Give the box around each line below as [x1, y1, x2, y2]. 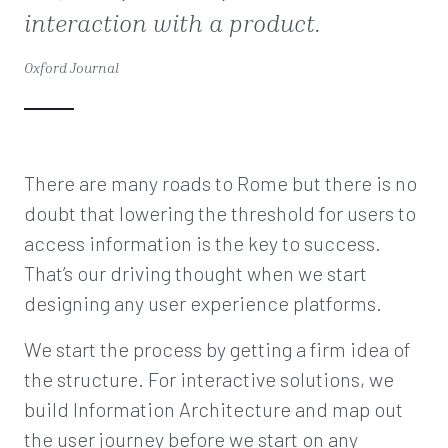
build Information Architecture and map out [24, 397, 403, 421]
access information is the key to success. [24, 231, 381, 255]
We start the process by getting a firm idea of [24, 337, 411, 361]
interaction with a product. [24, 9, 321, 37]
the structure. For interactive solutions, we [24, 367, 394, 391]
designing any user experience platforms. [24, 291, 382, 315]
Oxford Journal [24, 59, 119, 76]
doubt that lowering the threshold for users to [24, 201, 416, 225]
